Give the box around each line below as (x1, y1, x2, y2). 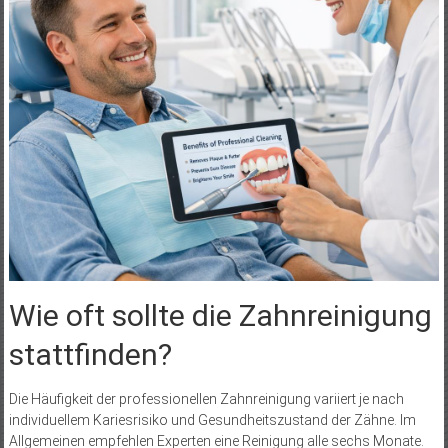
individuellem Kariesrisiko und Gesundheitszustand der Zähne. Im (8, 412, 416, 429)
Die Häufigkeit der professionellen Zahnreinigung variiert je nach (8, 391, 404, 408)
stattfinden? (8, 337, 172, 373)
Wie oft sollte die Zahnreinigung (8, 298, 432, 334)
